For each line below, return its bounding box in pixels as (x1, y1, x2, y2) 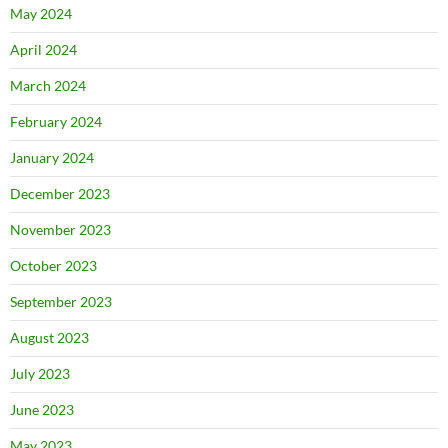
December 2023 (10, 185, 110, 202)
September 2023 (10, 293, 112, 310)
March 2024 (10, 77, 86, 94)
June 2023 (10, 401, 74, 418)
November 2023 (10, 221, 111, 238)
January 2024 (10, 149, 94, 166)
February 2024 (10, 113, 102, 130)
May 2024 (10, 5, 72, 22)
